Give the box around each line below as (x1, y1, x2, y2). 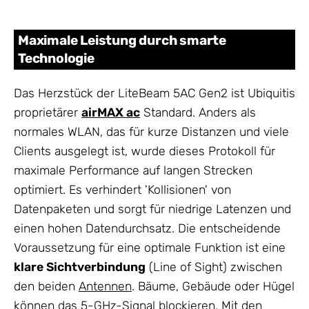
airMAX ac (81, 105, 140, 119)
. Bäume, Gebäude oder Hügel (132, 279, 295, 293)
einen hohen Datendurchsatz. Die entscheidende (14, 221, 281, 235)
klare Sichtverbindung (14, 259, 146, 274)
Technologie (18, 50, 94, 66)
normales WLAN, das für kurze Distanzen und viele (14, 124, 289, 139)
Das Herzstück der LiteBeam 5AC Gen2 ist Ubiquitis (14, 86, 295, 100)
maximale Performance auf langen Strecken (14, 163, 252, 177)
